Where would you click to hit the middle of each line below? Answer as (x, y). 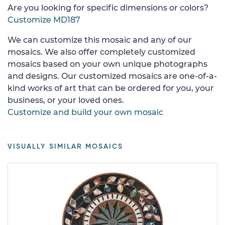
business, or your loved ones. (66, 100)
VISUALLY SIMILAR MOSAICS (65, 146)
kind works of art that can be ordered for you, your (111, 88)
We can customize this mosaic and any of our (100, 40)
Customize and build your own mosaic (85, 112)
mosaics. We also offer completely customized (101, 52)
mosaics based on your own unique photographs (107, 64)
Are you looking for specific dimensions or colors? (108, 8)
